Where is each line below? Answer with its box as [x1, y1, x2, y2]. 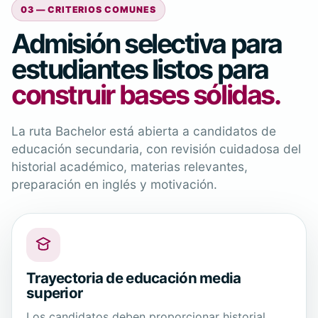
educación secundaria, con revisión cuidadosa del [11, 141, 301, 156]
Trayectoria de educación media [26, 269, 241, 287]
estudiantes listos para [11, 53, 268, 85]
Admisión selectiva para [11, 28, 282, 60]
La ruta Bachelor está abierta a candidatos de [11, 124, 276, 138]
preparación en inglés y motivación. [11, 177, 217, 192]
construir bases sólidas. [11, 79, 280, 111]
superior [26, 284, 83, 302]
